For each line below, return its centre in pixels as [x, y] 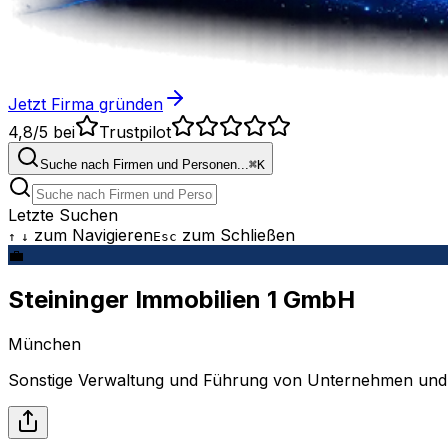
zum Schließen [238, 235]
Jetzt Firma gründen [85, 104]
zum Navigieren [93, 235]
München [44, 343]
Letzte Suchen [63, 215]
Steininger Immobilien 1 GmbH [181, 299]
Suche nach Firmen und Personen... [144, 164]
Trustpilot [135, 132]
